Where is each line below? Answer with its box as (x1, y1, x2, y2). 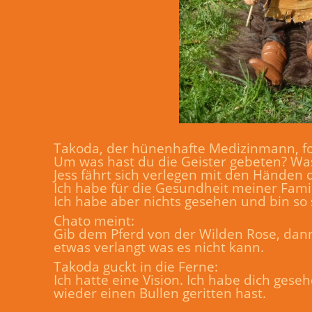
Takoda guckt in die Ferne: (54, 258, 218, 275)
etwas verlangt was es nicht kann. (54, 238, 264, 256)
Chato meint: (54, 212, 134, 229)
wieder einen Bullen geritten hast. (54, 284, 266, 302)
